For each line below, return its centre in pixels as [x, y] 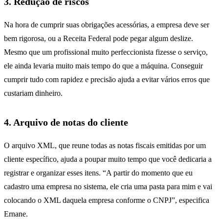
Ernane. [16, 214]
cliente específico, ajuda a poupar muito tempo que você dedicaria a [108, 159]
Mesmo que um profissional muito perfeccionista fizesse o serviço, [106, 52]
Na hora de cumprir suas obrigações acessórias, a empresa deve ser [107, 24]
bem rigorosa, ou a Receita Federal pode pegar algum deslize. [99, 38]
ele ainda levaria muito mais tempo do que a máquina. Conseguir [103, 66]
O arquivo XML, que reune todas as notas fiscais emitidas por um [105, 145]
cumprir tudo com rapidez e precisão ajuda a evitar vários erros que [107, 79]
